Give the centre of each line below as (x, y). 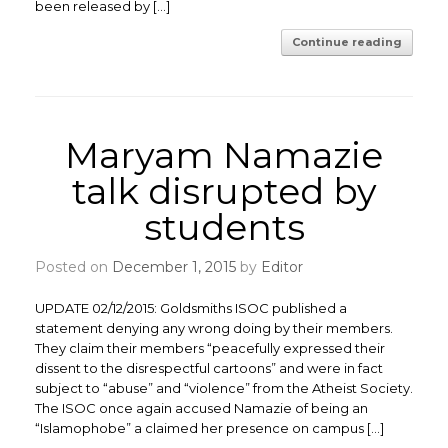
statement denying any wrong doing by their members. (214, 328)
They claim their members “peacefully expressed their (210, 348)
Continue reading (347, 42)
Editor (282, 267)
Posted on (79, 267)
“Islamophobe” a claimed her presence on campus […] (209, 428)
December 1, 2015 (174, 267)
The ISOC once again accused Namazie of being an (201, 408)
